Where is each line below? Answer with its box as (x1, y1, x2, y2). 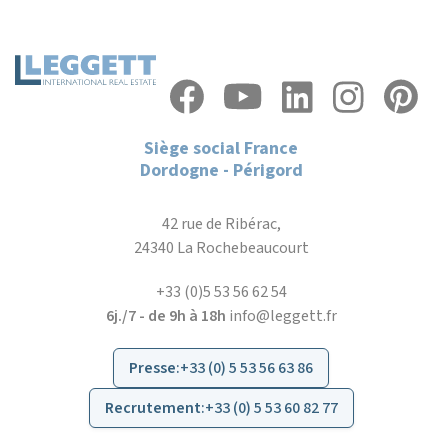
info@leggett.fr (228, 305, 337, 328)
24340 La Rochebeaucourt (133, 237, 309, 260)
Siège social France (144, 136, 298, 162)
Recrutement (104, 397, 201, 420)
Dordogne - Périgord (139, 158, 303, 184)
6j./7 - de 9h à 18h (105, 305, 226, 328)
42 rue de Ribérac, (161, 213, 281, 236)
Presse (129, 357, 176, 380)
